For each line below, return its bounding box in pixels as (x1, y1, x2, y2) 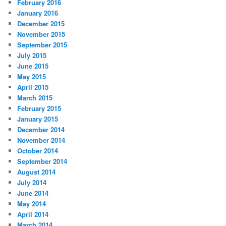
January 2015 (17, 114, 59, 124)
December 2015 (17, 19, 65, 29)
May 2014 (17, 199, 46, 209)
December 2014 (17, 125, 65, 135)
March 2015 (17, 93, 53, 103)
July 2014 (17, 178, 47, 188)
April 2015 (17, 82, 49, 92)
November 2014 (17, 135, 66, 145)
